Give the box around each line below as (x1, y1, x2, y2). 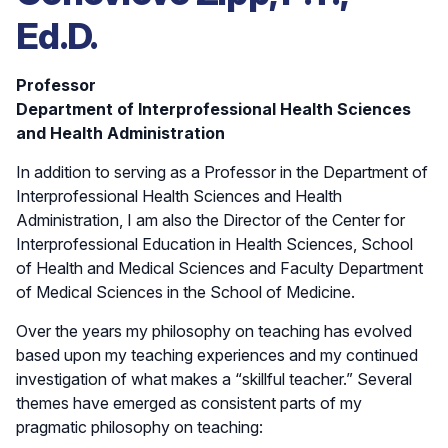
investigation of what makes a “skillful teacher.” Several (16, 368, 412, 389)
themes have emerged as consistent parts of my (16, 392, 362, 413)
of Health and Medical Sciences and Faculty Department (16, 257, 423, 278)
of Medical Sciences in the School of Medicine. (16, 281, 355, 302)
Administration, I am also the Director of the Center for (16, 209, 405, 230)
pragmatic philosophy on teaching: (16, 416, 263, 437)
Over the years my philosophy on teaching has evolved (16, 320, 412, 341)
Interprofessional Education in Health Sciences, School (16, 233, 413, 254)
